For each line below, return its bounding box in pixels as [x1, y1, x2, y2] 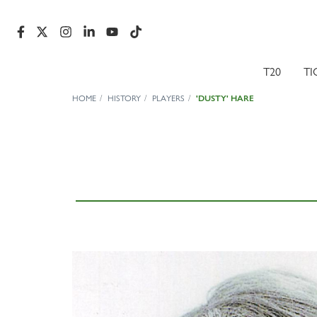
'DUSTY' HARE [196, 93, 254, 103]
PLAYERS [152, 93, 185, 103]
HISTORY [108, 93, 141, 103]
